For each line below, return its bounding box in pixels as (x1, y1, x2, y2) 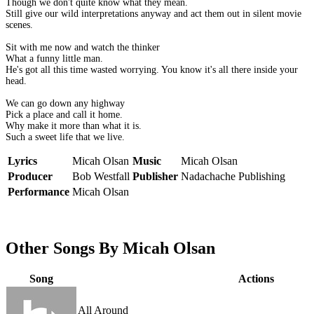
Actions (238, 273, 274, 285)
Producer (8, 170, 53, 183)
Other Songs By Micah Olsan (6, 239, 215, 258)
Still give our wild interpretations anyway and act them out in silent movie (6, 8, 301, 20)
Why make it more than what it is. (6, 121, 142, 132)
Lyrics (8, 155, 37, 168)
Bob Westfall (72, 170, 130, 183)
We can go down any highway (6, 98, 125, 109)
